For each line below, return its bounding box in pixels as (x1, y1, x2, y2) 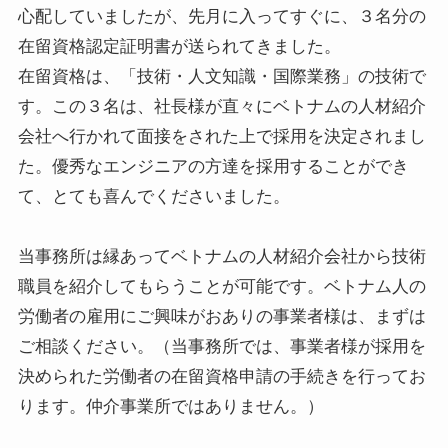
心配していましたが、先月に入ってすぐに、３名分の (17, 2, 426, 28)
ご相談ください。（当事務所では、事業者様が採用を (17, 332, 426, 358)
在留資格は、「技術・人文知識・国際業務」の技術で (17, 62, 426, 88)
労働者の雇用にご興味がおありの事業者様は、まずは (17, 302, 426, 328)
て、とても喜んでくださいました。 (17, 182, 290, 208)
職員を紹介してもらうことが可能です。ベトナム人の (17, 272, 426, 298)
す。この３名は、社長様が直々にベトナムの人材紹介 (17, 92, 426, 118)
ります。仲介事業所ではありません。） (17, 392, 324, 418)
